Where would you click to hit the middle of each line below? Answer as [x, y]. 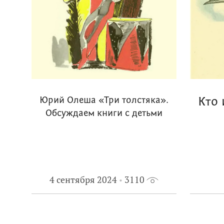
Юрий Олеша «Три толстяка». [104, 101]
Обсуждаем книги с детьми [104, 114]
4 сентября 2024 [83, 180]
